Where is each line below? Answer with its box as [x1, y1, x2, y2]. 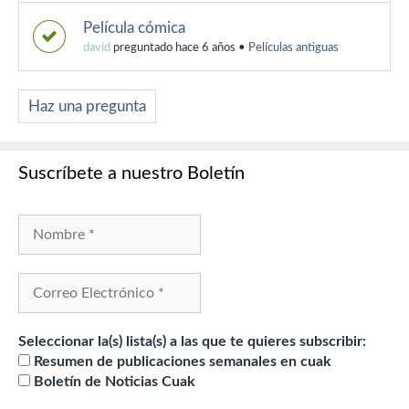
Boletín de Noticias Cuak [30, 374, 195, 390]
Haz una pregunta [28, 99, 146, 115]
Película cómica [83, 20, 185, 37]
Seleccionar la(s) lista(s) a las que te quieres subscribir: [18, 334, 366, 350]
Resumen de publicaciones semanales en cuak [30, 354, 331, 370]
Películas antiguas [248, 42, 339, 55]
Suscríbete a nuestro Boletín [18, 164, 245, 184]
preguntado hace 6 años [110, 42, 236, 55]
